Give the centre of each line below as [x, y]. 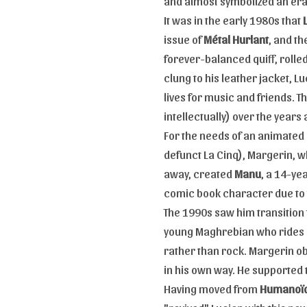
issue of [184, 39]
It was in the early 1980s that [233, 20]
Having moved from [212, 288]
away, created [199, 173]
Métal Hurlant [236, 39]
